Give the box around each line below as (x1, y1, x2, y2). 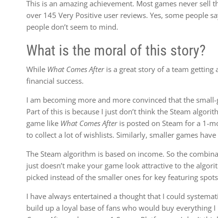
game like (26, 118, 61, 128)
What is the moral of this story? (26, 42, 206, 59)
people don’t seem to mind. (26, 22, 119, 32)
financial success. (26, 76, 84, 86)
